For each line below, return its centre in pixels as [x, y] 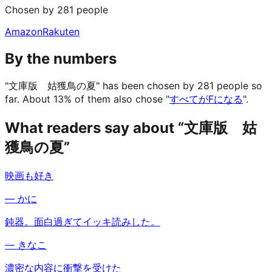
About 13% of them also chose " [94, 99]
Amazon [24, 31]
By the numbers [61, 58]
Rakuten [61, 31]
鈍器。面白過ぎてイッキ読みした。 [83, 221]
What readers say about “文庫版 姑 [131, 127]
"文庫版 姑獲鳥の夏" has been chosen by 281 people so [134, 85]
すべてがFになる [206, 99]
